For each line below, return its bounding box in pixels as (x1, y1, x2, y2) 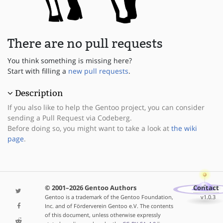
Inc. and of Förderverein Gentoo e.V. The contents (44, 202, 173, 210)
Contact (193, 183, 220, 192)
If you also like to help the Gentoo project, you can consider (7, 103, 205, 112)
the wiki (171, 123, 197, 133)
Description (15, 88, 63, 99)
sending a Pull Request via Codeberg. (7, 113, 132, 123)
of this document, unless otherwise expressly (44, 211, 161, 219)
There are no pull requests (7, 36, 163, 52)
